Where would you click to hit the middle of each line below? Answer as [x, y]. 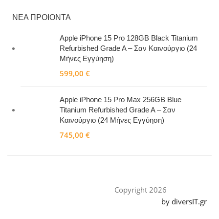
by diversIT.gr [184, 202]
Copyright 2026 [141, 190]
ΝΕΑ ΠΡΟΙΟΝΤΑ [42, 18]
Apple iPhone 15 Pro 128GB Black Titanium [129, 38]
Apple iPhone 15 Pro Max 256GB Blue [120, 100]
